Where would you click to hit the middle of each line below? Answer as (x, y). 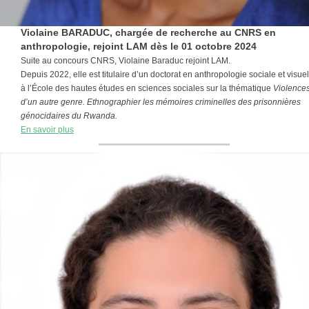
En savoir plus (47, 130)
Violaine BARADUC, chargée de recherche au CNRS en (148, 32)
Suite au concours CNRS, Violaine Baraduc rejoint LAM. (126, 61)
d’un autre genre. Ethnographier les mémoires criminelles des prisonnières (161, 102)
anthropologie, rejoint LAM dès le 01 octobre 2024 (139, 46)
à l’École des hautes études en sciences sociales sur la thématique (147, 88)
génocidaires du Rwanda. (69, 116)
